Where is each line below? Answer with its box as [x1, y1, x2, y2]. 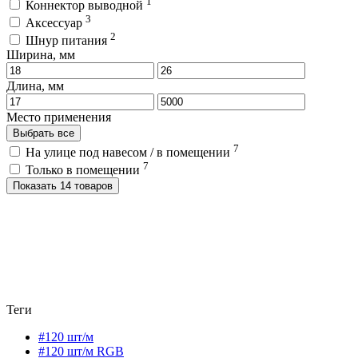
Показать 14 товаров [60, 179, 113, 192]
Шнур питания [26, 34, 110, 48]
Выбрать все [13, 127, 74, 140]
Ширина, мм [6, 48, 75, 62]
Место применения [6, 110, 111, 125]
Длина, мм [6, 79, 64, 93]
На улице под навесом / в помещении [26, 145, 233, 159]
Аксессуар [26, 15, 86, 30]
